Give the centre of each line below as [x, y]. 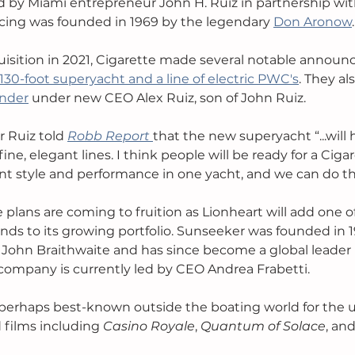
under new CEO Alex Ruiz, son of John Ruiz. [169, 98]
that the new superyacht [234, 136]
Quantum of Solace [263, 326]
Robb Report [109, 136]
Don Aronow [313, 22]
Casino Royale [149, 326]
